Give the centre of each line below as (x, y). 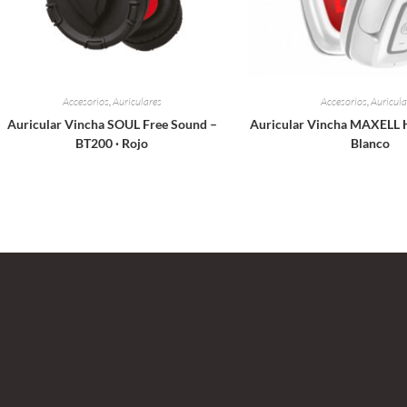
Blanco (370, 144)
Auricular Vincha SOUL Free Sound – (112, 124)
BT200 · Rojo (112, 144)
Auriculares (137, 102)
